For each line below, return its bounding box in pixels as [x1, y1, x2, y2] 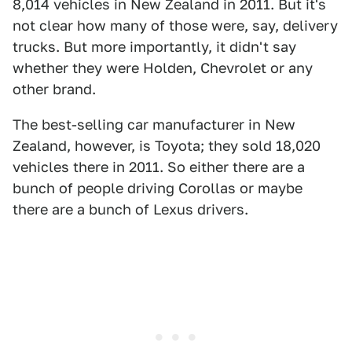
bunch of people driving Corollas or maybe [13, 180, 302, 196]
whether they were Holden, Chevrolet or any [13, 60, 313, 76]
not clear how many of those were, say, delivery [13, 17, 338, 34]
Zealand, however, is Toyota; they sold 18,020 [13, 137, 321, 154]
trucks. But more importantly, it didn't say [13, 38, 296, 55]
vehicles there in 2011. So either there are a [13, 159, 305, 175]
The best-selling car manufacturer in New [13, 116, 295, 133]
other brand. [13, 81, 96, 97]
